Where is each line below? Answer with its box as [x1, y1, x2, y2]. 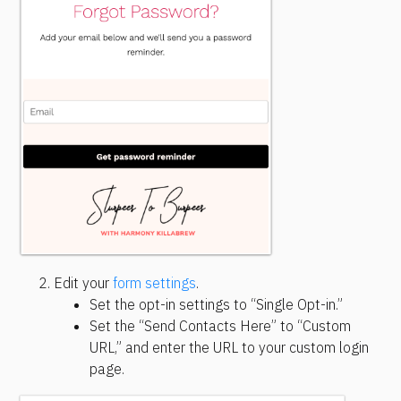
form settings [113, 273, 196, 292]
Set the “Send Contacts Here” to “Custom [90, 316, 351, 335]
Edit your [54, 273, 113, 292]
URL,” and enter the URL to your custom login [90, 337, 369, 356]
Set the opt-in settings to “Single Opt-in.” [90, 294, 343, 313]
